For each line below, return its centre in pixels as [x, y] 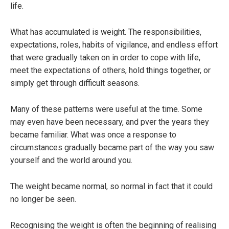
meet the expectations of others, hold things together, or [110, 71]
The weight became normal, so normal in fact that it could [111, 187]
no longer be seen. [43, 199]
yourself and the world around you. [71, 161]
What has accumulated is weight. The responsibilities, [106, 32]
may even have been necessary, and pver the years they [110, 122]
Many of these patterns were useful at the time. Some [106, 109]
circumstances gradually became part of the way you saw [112, 148]
